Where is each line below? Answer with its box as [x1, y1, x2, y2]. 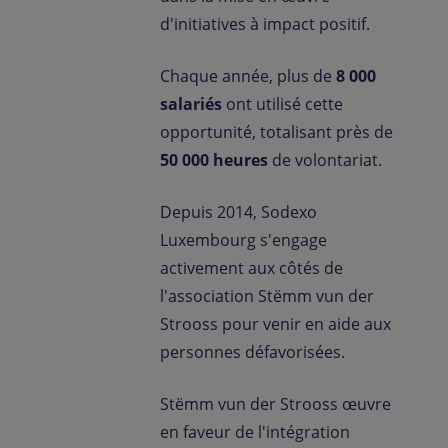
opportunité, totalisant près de [160, 121, 393, 143]
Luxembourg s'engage [160, 229, 327, 251]
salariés [160, 93, 222, 115]
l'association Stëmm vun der [160, 285, 374, 307]
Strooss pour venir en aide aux [160, 313, 391, 335]
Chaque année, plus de [160, 65, 336, 87]
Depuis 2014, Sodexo [160, 201, 317, 223]
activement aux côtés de [160, 257, 343, 279]
